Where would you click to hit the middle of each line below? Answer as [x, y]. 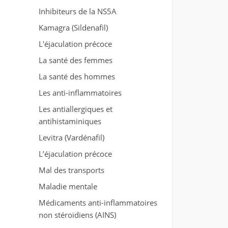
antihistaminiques [70, 121]
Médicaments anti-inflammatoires [98, 203]
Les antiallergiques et [75, 109]
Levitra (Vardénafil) [71, 137]
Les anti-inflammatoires [80, 93]
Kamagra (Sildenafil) [73, 27]
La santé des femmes [75, 60]
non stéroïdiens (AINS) [77, 215]
